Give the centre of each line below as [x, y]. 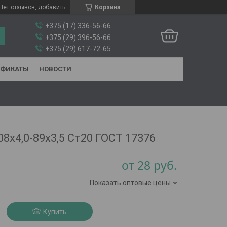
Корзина [107, 7]
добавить [52, 7]
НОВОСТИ [55, 69]
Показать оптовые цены [130, 183]
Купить [55, 212]
